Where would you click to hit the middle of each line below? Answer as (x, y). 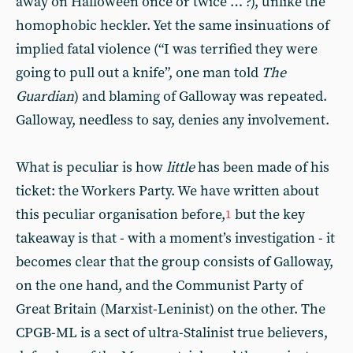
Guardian (45, 97)
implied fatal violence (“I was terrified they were (167, 49)
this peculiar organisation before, (121, 215)
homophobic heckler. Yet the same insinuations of (173, 26)
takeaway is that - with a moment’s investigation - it (175, 238)
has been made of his (262, 167)
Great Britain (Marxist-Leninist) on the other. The (171, 309)
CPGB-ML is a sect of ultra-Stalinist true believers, (172, 333)
